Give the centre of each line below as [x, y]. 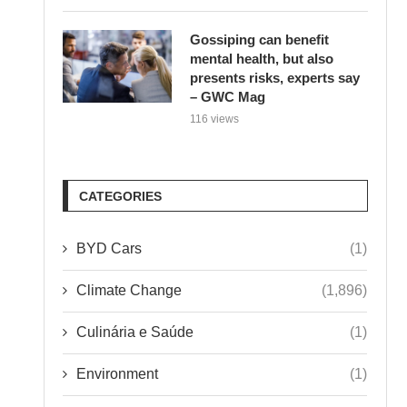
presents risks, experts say [275, 77]
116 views [215, 119]
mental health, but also [262, 58]
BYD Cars [109, 248]
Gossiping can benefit [260, 39]
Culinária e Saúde [135, 332]
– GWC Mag [228, 96]
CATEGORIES [121, 196]
